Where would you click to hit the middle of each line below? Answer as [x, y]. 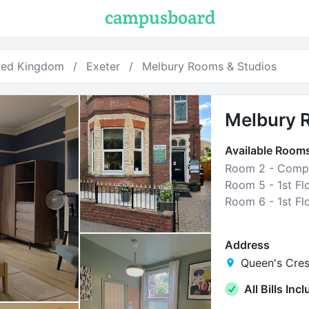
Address [247, 245]
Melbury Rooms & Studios [209, 66]
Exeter [103, 66]
